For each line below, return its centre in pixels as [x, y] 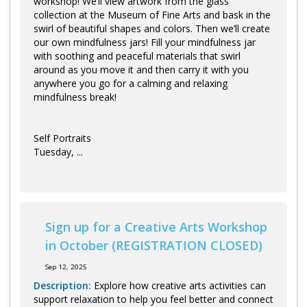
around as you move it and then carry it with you [141, 70]
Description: [62, 285]
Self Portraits [62, 138]
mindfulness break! [75, 97]
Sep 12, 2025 [66, 267]
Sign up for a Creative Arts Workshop [156, 227]
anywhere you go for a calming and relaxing [131, 84]
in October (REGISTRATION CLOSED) [154, 246]
